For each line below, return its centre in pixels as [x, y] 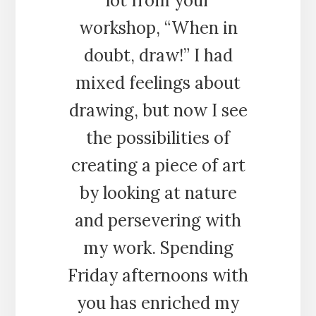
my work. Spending [158, 248]
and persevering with [158, 220]
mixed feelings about [158, 83]
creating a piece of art [158, 165]
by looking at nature [158, 193]
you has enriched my [158, 303]
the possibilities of [158, 138]
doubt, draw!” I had [158, 55]
